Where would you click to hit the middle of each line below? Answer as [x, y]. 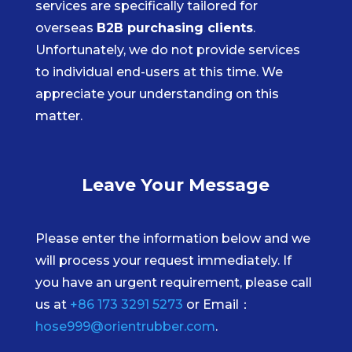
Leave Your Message [176, 185]
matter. [59, 116]
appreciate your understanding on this [157, 94]
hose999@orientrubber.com [125, 327]
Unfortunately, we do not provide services [167, 50]
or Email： [217, 305]
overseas [66, 28]
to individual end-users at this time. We [159, 72]
